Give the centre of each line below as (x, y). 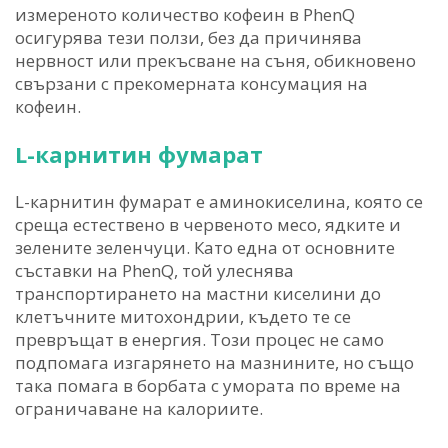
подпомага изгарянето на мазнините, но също (214, 363)
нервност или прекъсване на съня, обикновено (215, 61)
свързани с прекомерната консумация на (191, 84)
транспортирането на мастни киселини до (198, 294)
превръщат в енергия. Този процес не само (199, 340)
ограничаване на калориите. (139, 409)
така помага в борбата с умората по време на (208, 386)
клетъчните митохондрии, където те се (183, 317)
